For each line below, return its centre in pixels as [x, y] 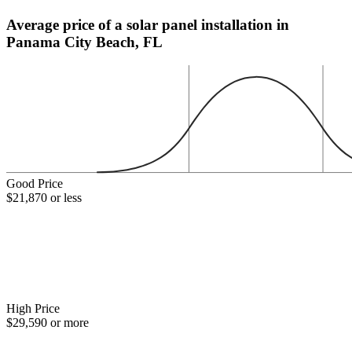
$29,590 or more [48, 322]
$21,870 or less [44, 198]
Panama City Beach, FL [84, 42]
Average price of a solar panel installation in [148, 24]
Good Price [35, 184]
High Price [33, 308]
